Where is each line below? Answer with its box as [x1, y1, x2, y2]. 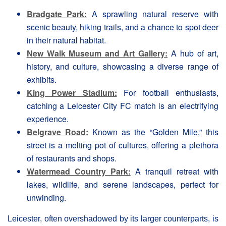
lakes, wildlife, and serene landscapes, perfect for [26, 178, 218, 190]
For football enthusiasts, [117, 86, 219, 98]
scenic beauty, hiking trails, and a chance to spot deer [26, 21, 218, 33]
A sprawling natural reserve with [87, 8, 219, 20]
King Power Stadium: [26, 86, 117, 98]
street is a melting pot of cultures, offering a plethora [26, 139, 218, 151]
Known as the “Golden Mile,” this [88, 126, 219, 138]
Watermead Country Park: [26, 165, 131, 177]
